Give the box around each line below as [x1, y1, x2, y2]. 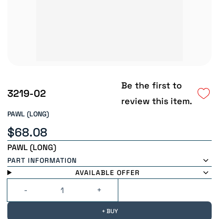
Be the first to [121, 80, 182, 91]
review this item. [121, 95, 193, 107]
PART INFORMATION [7, 156, 77, 165]
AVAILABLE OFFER [75, 168, 140, 177]
